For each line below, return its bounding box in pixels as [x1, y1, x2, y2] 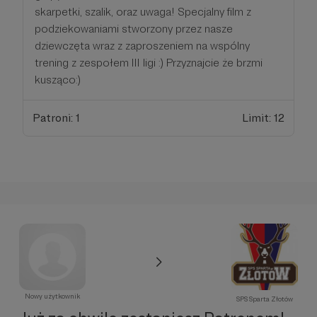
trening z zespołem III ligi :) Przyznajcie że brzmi [35, 56, 263, 70]
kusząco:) [35, 73, 81, 87]
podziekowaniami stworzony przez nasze [35, 22, 233, 36]
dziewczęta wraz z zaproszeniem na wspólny [35, 39, 250, 53]
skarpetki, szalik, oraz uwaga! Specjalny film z [35, 5, 251, 19]
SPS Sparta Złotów [236, 294, 293, 303]
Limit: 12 [242, 111, 285, 125]
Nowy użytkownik [25, 292, 80, 300]
